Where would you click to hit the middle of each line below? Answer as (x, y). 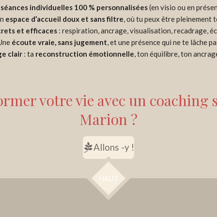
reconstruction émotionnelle (85, 54)
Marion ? (108, 119)
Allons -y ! (114, 147)
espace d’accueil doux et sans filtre (64, 19)
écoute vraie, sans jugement (59, 42)
